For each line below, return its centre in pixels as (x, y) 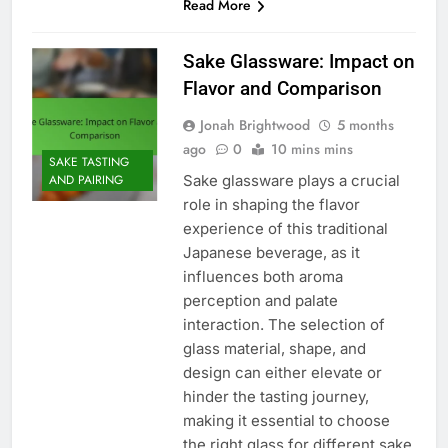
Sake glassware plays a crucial (291, 180)
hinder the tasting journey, (275, 396)
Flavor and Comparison (282, 88)
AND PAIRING (86, 180)
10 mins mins (311, 148)
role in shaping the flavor (271, 204)
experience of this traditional (285, 228)
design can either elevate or (282, 372)
